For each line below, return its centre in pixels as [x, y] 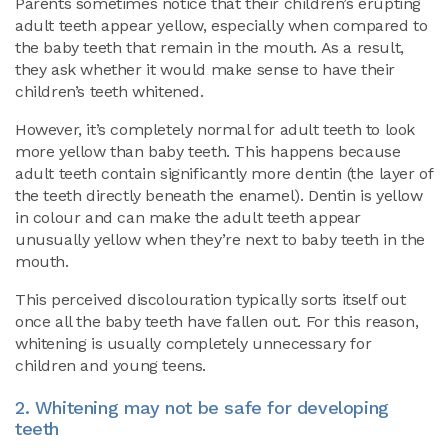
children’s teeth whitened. [109, 91]
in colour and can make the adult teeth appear [188, 217]
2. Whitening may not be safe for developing [202, 407]
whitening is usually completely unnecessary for [193, 343]
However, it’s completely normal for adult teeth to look [215, 129]
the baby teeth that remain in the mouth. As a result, [209, 47]
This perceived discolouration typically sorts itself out [210, 299]
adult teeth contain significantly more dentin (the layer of [224, 173]
